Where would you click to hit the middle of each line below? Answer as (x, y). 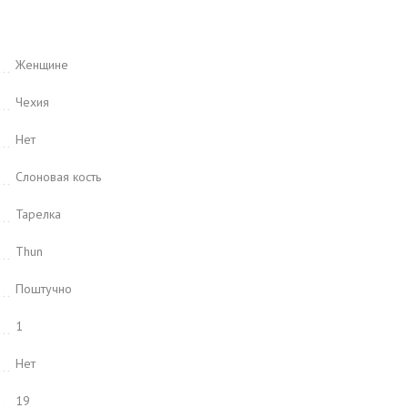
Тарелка (38, 214)
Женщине (42, 65)
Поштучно (44, 289)
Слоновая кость (58, 177)
